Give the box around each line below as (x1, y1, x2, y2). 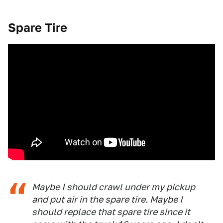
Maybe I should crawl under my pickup (32, 182, 195, 193)
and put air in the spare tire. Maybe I (32, 194, 183, 205)
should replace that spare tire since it (32, 207, 190, 218)
